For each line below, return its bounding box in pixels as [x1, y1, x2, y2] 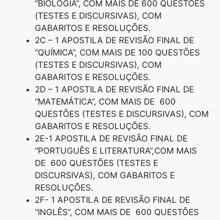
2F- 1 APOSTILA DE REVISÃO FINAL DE [35, 195, 190, 205]
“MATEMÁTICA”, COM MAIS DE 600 [35, 97, 176, 107]
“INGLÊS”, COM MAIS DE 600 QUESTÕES [35, 207, 199, 218]
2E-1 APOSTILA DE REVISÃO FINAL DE [35, 134, 188, 144]
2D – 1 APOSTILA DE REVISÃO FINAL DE [35, 84, 194, 95]
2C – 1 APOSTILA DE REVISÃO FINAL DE [35, 35, 194, 46]
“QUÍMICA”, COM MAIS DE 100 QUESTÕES [35, 48, 200, 58]
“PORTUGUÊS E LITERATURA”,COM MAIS [35, 146, 197, 156]
